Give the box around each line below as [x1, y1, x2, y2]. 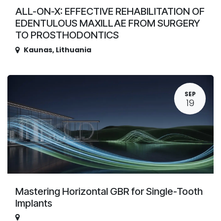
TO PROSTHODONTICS [15, 29, 119, 41]
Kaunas [24, 44, 52, 55]
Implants [15, 197, 52, 209]
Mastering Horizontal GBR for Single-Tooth [15, 185, 203, 197]
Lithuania [56, 44, 91, 55]
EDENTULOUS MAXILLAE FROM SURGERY [15, 17, 200, 29]
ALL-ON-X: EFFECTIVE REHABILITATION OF [15, 5, 205, 17]
